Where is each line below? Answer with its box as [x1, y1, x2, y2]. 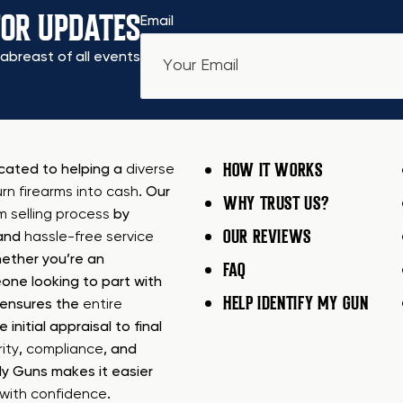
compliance [26, 342, 103, 357]
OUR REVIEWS [223, 224, 311, 248]
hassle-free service [24, 229, 154, 245]
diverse [126, 162, 175, 177]
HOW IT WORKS [223, 157, 323, 182]
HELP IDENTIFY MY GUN [223, 291, 369, 315]
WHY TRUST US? [223, 191, 329, 215]
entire [83, 297, 122, 312]
